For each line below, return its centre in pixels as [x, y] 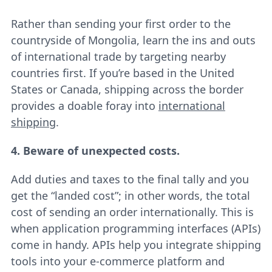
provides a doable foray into [84, 106]
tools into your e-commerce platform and [117, 261]
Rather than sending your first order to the [121, 24]
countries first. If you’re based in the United [122, 73]
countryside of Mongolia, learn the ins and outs [133, 40]
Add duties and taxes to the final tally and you [130, 179]
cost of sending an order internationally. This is [132, 212]
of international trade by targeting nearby [118, 56]
